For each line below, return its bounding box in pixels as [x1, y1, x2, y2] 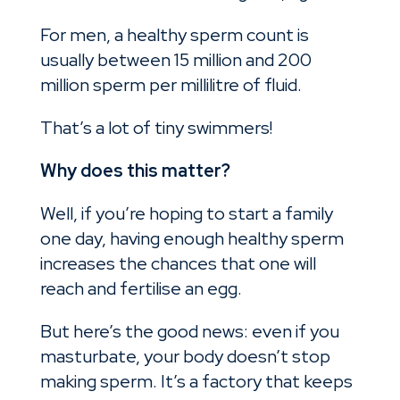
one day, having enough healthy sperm [39, 227, 344, 251]
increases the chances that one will [39, 252, 316, 276]
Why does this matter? [39, 159, 234, 183]
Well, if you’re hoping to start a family [39, 202, 333, 226]
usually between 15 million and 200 [39, 48, 312, 72]
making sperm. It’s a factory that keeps [39, 370, 353, 394]
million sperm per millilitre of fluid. [39, 73, 305, 97]
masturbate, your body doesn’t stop [39, 345, 330, 369]
